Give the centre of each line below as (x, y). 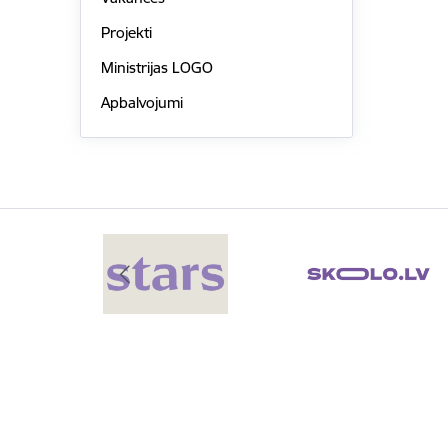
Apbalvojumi (141, 102)
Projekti (126, 33)
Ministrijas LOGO (156, 67)
